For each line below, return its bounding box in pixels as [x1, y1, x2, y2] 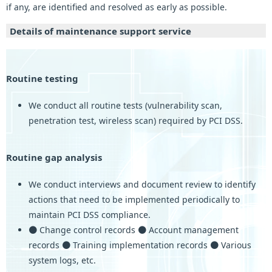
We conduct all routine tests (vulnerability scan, [28, 100, 222, 112]
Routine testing [6, 72, 78, 85]
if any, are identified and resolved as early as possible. [6, 1, 227, 13]
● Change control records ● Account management [28, 224, 239, 236]
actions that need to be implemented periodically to [28, 194, 240, 206]
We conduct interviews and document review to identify [28, 178, 256, 191]
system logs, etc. [28, 254, 96, 267]
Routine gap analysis [6, 151, 102, 164]
